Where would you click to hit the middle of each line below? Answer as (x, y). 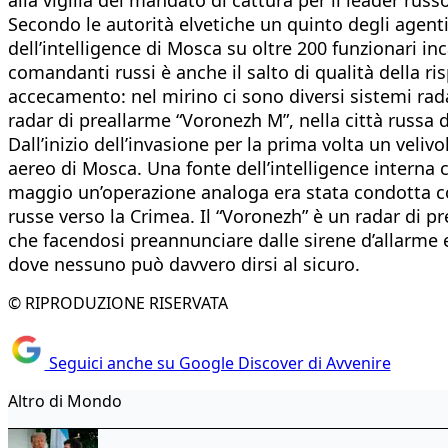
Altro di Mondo (65, 401)
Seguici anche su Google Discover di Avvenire (217, 363)
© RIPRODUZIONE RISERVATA (118, 302)
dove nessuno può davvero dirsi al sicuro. (184, 263)
